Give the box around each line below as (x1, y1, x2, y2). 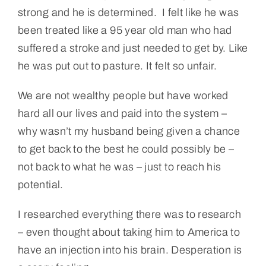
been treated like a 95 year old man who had (17, 24, 232, 36)
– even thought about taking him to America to (17, 226, 240, 238)
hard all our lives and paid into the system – (17, 107, 227, 119)
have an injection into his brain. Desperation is (17, 243, 242, 256)
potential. (17, 178, 64, 191)
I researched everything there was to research (17, 208, 242, 220)
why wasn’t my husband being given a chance (17, 125, 240, 137)
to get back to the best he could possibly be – (17, 142, 235, 155)
